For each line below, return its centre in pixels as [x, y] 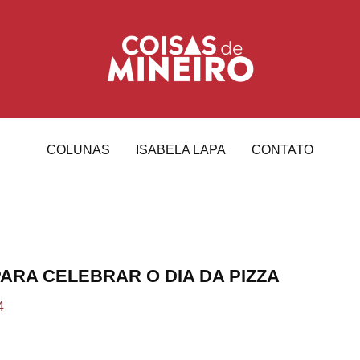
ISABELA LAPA [181, 149]
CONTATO [282, 149]
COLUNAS [78, 149]
